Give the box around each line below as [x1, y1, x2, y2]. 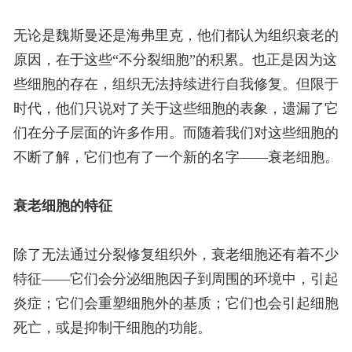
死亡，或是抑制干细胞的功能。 [13, 320, 211, 336]
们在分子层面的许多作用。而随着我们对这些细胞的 [13, 125, 339, 141]
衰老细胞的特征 [13, 198, 112, 214]
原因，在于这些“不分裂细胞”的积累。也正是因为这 [13, 52, 337, 68]
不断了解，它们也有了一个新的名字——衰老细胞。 [13, 149, 339, 166]
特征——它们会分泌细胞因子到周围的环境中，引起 [13, 271, 339, 288]
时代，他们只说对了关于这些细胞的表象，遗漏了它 [13, 101, 339, 117]
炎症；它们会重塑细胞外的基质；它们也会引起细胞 [13, 295, 339, 312]
